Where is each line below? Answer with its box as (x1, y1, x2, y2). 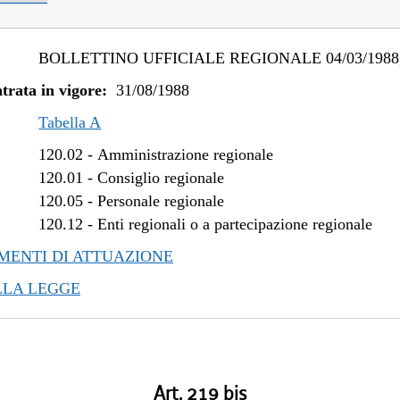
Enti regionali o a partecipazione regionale (97, 215, 373, 233)
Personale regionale (97, 192, 225, 210)
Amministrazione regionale (97, 146, 274, 163)
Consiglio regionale (97, 169, 225, 187)
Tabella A (38, 113, 102, 131)
